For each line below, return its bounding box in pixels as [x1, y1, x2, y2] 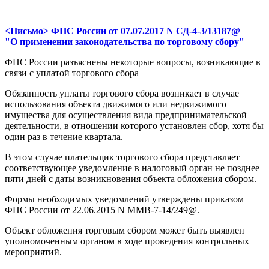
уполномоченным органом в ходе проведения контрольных [5, 236, 249, 247]
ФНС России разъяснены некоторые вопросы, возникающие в [5, 57, 261, 68]
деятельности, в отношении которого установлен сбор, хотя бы [5, 121, 264, 131]
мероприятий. [5, 247, 62, 258]
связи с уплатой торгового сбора [5, 68, 139, 79]
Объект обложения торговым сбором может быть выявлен [5, 225, 244, 236]
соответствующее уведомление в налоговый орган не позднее [5, 163, 259, 174]
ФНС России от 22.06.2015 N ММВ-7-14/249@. [5, 205, 199, 216]
